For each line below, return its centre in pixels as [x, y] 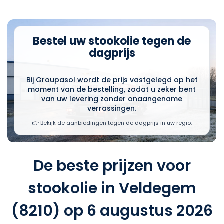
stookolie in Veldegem [112, 188]
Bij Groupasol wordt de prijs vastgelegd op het [112, 80]
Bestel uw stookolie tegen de [112, 41]
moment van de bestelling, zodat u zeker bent [112, 90]
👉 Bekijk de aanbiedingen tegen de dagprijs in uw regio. [112, 123]
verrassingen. [112, 109]
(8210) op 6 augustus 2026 [112, 211]
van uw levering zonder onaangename [112, 99]
